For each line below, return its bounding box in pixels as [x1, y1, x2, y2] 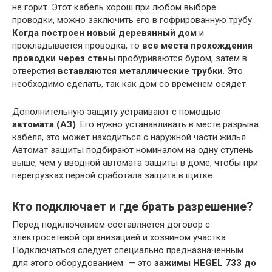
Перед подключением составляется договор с [12, 219, 210, 231]
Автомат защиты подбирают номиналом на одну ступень [12, 144, 253, 156]
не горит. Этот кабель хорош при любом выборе [12, 2, 216, 13]
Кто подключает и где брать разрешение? [12, 199, 253, 214]
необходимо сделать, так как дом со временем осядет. [12, 78, 248, 90]
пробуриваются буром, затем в [115, 53, 247, 64]
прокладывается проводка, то [12, 40, 142, 52]
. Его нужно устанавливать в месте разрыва [76, 119, 259, 131]
